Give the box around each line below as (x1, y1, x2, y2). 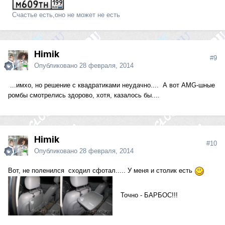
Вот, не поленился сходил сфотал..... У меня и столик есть (8, 167, 194, 175)
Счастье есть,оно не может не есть (8, 11, 120, 19)
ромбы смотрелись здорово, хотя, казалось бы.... (8, 91, 160, 99)
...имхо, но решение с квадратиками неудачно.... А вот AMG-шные (8, 81, 215, 89)
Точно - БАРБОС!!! (113, 191, 178, 199)
